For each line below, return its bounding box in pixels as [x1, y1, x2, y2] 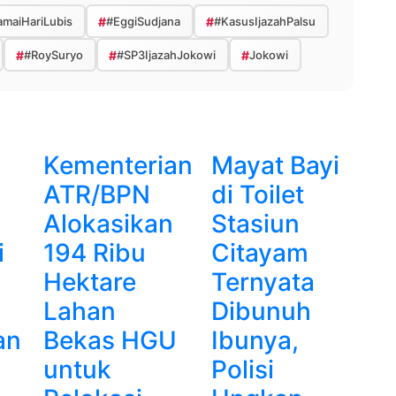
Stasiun [211, 209, 300, 240]
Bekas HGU [43, 325, 177, 356]
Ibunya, [211, 325, 299, 356]
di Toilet [211, 179, 304, 210]
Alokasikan [43, 209, 173, 240]
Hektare [43, 267, 136, 298]
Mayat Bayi [211, 150, 339, 181]
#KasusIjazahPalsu [213, 13, 316, 28]
